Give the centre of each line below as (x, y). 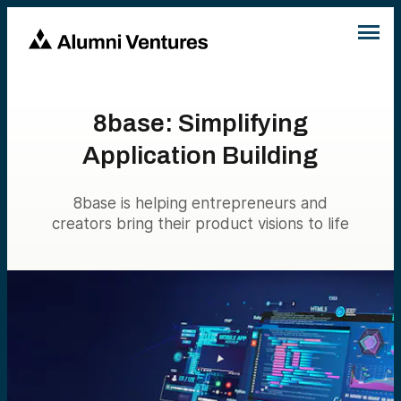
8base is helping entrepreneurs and (200, 203)
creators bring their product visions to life (200, 224)
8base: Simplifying (200, 123)
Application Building (200, 155)
